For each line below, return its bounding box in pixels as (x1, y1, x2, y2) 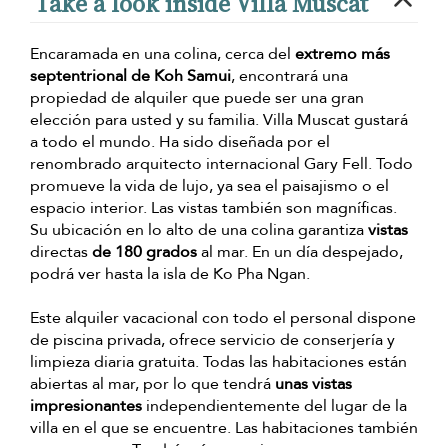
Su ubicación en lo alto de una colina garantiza (30, 218, 368, 241)
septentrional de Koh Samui (30, 64, 231, 87)
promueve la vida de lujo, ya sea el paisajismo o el (30, 174, 389, 197)
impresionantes (30, 394, 142, 417)
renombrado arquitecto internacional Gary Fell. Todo (30, 152, 413, 175)
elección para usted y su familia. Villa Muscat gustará (30, 108, 408, 131)
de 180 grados (92, 240, 197, 263)
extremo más (295, 42, 390, 65)
